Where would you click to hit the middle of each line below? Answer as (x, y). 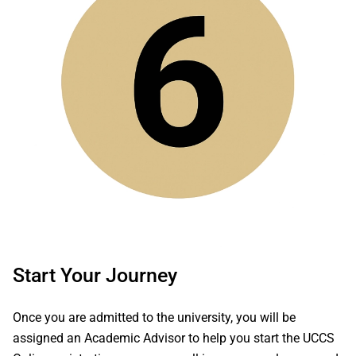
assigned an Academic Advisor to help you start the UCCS (174, 338)
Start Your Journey (95, 275)
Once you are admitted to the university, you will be (154, 317)
